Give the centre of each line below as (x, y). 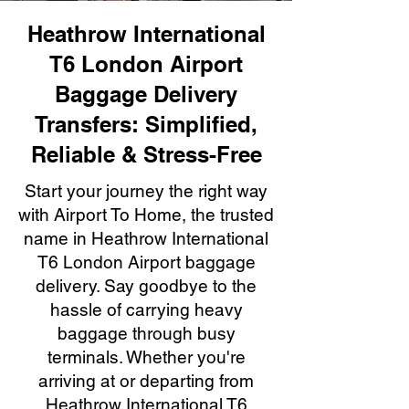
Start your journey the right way (146, 191)
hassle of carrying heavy (146, 309)
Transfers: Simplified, (146, 124)
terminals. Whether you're (146, 357)
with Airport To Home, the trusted (146, 215)
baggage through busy (146, 333)
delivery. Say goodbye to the (146, 286)
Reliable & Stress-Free (146, 154)
